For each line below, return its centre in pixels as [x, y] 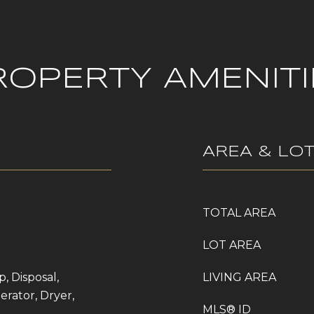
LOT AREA [232, 245]
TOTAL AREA [239, 213]
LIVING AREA [239, 277]
